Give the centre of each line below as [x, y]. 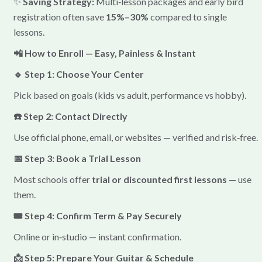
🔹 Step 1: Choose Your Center [78, 74]
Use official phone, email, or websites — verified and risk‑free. [135, 137]
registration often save [59, 16]
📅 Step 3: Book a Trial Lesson [77, 158]
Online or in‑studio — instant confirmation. [97, 236]
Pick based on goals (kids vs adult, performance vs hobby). [130, 95]
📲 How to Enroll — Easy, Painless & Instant [104, 53]
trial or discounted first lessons [159, 179]
